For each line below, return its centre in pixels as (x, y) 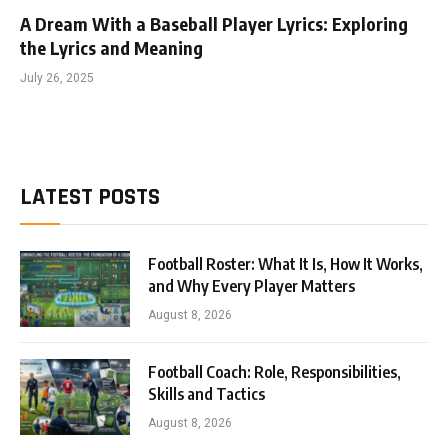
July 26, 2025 (57, 77)
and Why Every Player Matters (251, 285)
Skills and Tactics (206, 393)
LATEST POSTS (90, 196)
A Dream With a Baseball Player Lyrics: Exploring (214, 23)
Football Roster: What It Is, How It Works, (285, 263)
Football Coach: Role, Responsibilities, (274, 371)
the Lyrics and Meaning (111, 47)
